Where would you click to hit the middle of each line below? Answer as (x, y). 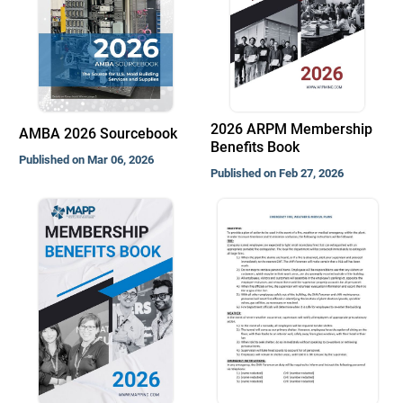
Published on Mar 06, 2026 (86, 160)
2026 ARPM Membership (292, 129)
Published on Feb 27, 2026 (278, 173)
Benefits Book (255, 147)
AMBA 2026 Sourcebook (98, 134)
